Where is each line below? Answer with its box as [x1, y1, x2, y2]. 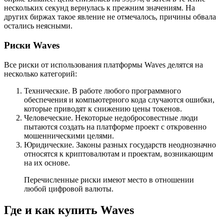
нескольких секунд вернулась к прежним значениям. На [4, 3, 195, 12]
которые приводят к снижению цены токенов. [24, 104, 182, 113]
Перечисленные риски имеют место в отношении [24, 175, 194, 184]
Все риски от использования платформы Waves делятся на [4, 60, 203, 69]
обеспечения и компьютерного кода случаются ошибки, [24, 95, 214, 104]
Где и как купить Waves [4, 203, 134, 216]
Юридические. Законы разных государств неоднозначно [24, 140, 216, 149]
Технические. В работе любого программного [24, 86, 181, 95]
